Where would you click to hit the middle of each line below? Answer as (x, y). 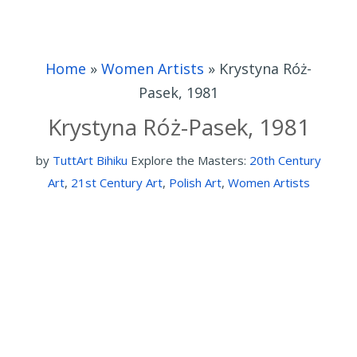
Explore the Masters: (190, 160)
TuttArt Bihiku (90, 160)
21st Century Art (116, 182)
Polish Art (195, 182)
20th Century (285, 160)
